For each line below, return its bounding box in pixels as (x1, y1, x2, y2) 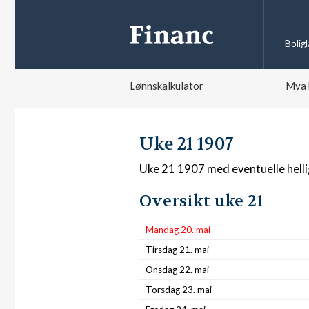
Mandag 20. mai (146, 224, 210, 235)
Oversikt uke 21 (139, 190, 263, 212)
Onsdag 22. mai (146, 264, 209, 275)
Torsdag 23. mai (146, 284, 212, 295)
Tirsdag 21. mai (146, 244, 209, 255)
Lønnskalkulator (130, 79, 203, 92)
